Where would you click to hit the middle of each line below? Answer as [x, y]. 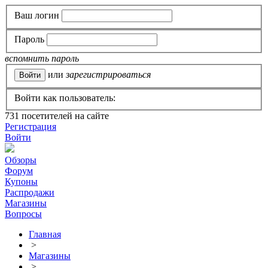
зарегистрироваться [108, 74]
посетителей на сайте [64, 116]
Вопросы [23, 214]
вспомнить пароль [42, 59]
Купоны [21, 182]
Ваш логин [37, 15]
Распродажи [30, 193]
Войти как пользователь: [65, 98]
